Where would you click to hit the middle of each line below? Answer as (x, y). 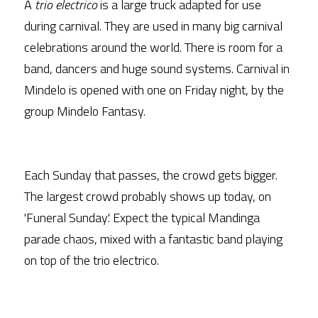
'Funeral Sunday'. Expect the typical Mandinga (142, 218)
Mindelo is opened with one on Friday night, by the (154, 90)
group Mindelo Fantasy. (85, 111)
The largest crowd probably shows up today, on (148, 196)
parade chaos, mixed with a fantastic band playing (153, 239)
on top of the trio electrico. (92, 260)
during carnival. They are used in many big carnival (153, 26)
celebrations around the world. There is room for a (153, 47)
